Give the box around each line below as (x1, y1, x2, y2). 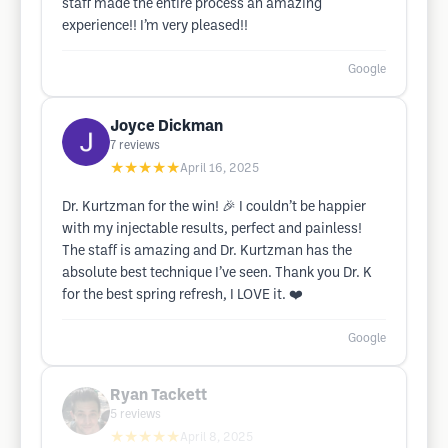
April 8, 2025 (180, 432, 253, 443)
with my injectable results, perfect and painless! (62, 223, 362, 236)
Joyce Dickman (110, 119, 223, 134)
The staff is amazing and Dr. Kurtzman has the (62, 245, 352, 258)
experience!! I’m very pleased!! (62, 20, 248, 33)
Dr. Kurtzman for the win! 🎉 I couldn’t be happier (62, 201, 366, 214)
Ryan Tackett (110, 388, 207, 403)
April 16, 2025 (180, 163, 259, 174)
